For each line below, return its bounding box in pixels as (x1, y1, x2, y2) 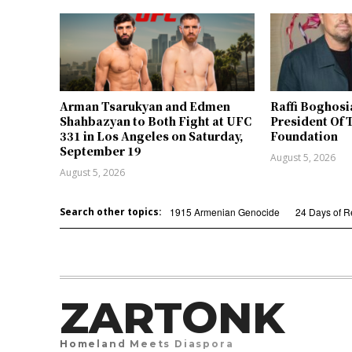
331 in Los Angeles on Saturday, (60, 128, 244, 145)
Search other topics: (60, 204, 162, 218)
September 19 (60, 143, 141, 159)
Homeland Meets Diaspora (60, 338, 234, 350)
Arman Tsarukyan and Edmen (60, 98, 230, 115)
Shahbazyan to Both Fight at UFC (60, 113, 251, 130)
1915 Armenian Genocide (170, 205, 280, 219)
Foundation (270, 128, 339, 145)
